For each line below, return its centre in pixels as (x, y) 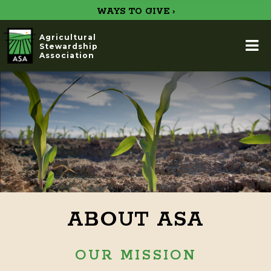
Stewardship (69, 46)
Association (67, 55)
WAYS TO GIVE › (135, 11)
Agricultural (68, 37)
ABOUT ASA (135, 220)
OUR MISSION (135, 256)
